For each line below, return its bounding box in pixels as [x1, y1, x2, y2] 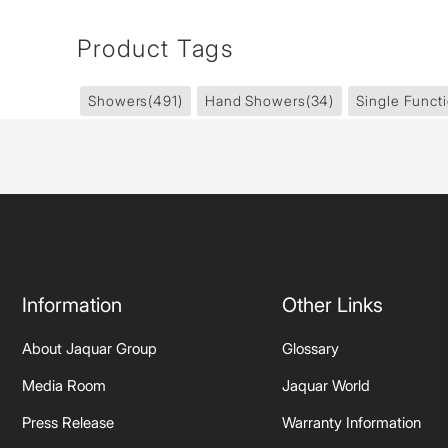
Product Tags [77, 34, 233, 63]
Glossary [282, 339, 339, 358]
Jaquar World [282, 376, 370, 395]
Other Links [282, 293, 383, 317]
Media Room [22, 376, 106, 395]
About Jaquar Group [22, 339, 157, 358]
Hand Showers [204, 92, 306, 109]
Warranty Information [282, 413, 421, 432]
